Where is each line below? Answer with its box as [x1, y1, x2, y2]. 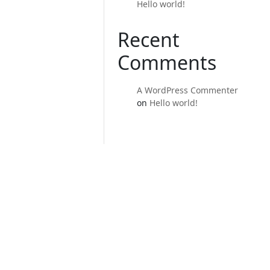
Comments [118, 49, 217, 75]
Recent [118, 27, 180, 52]
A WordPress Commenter [137, 84, 239, 96]
